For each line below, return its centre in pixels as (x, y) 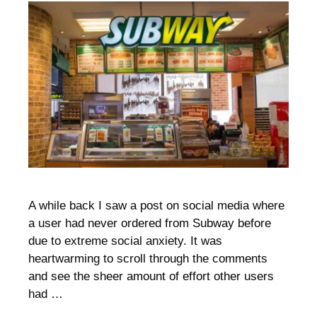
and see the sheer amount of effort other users (151, 276)
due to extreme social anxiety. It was (125, 241)
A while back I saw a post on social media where (156, 205)
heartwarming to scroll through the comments (148, 258)
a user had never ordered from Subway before (150, 223)
